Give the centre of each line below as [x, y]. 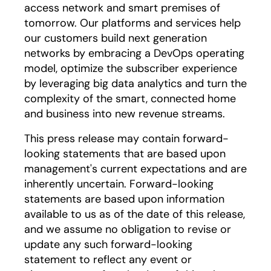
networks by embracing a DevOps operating [134, 53]
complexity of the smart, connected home [130, 99]
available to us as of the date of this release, [135, 214]
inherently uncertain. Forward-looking [119, 184]
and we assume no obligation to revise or [128, 229]
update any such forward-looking [108, 244]
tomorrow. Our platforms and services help [132, 23]
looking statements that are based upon [125, 154]
